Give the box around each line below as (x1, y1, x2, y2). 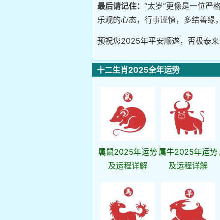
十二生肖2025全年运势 (97, 64, 180, 75)
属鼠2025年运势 (98, 146, 157, 157)
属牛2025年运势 (158, 146, 218, 157)
